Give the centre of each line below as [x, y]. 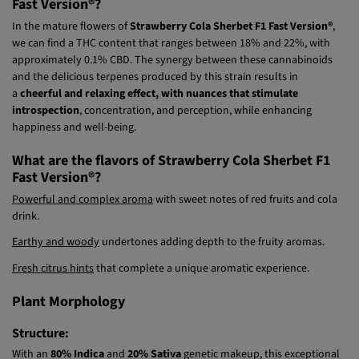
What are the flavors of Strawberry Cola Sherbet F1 [171, 193]
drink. [26, 249]
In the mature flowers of [71, 59]
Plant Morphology [69, 333]
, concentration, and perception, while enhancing [196, 143]
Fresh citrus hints [53, 300]
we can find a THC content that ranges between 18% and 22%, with [171, 76]
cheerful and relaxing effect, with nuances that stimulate [159, 126]
